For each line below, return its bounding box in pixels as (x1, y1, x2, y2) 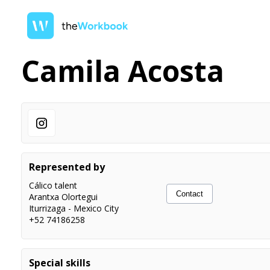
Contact (176, 189, 204, 198)
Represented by (29, 160, 105, 174)
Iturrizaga (29, 202, 66, 214)
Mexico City (74, 202, 119, 214)
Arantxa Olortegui (29, 191, 98, 202)
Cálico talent (29, 180, 78, 191)
